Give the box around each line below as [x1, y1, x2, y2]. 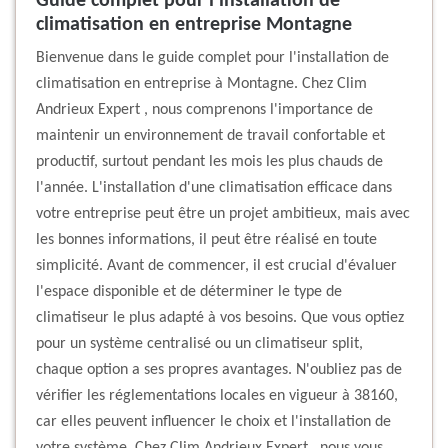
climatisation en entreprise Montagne [36, 15, 352, 36]
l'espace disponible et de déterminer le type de [36, 284, 342, 301]
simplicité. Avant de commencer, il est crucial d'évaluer [36, 258, 397, 275]
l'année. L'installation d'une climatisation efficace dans [36, 180, 392, 197]
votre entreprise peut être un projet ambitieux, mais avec [36, 206, 410, 223]
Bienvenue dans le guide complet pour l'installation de [36, 50, 389, 67]
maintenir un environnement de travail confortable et [36, 128, 385, 145]
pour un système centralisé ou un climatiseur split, [36, 336, 363, 353]
